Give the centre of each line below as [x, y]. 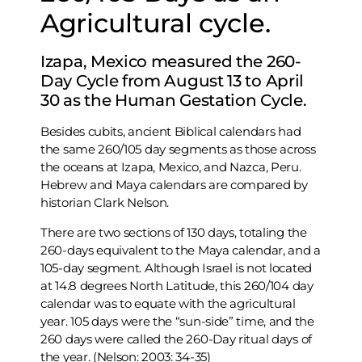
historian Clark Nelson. [105, 203]
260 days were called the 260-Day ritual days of [176, 339]
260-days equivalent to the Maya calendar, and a [181, 250]
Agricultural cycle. [156, 23]
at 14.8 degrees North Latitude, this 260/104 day [177, 285]
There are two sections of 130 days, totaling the [174, 232]
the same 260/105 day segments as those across [178, 149]
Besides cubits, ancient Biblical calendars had [171, 132]
